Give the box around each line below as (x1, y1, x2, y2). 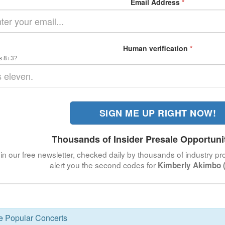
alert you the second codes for (50, 159, 158, 170)
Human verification (123, 43, 190, 53)
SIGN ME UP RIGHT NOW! (99, 106, 216, 120)
